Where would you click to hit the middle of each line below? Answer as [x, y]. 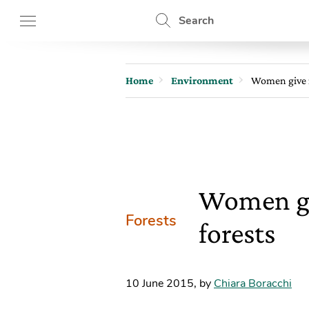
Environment [202, 80]
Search [196, 21]
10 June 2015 [160, 283]
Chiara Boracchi [253, 283]
